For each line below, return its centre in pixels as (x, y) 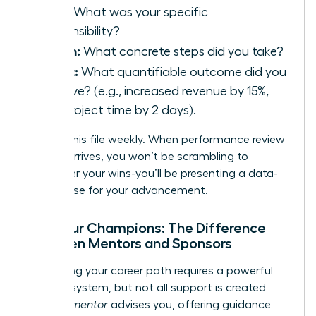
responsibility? (80, 31)
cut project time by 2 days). (118, 110)
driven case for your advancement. (117, 190)
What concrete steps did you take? (182, 51)
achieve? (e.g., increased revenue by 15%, (154, 91)
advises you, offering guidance (189, 304)
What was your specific (139, 12)
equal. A (48, 304)
